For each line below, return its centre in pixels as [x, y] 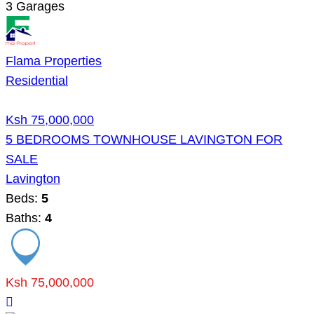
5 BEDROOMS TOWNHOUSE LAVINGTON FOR [144, 139]
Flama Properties [54, 61]
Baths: [25, 218]
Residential [37, 80]
